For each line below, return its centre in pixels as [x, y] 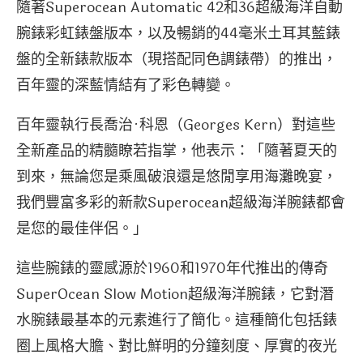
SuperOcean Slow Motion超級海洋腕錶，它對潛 [175, 294]
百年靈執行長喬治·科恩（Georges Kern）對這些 [176, 124]
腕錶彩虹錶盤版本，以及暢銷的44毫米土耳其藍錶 [178, 33]
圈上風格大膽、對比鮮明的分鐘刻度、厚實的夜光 [177, 346]
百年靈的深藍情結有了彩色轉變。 [126, 85]
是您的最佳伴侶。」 [82, 228]
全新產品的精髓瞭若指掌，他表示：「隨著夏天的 [177, 150]
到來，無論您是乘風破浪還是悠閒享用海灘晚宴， [177, 176]
